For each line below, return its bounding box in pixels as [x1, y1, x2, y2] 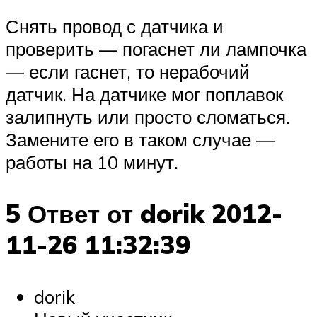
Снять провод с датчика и [6, 14, 224, 38]
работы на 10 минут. [6, 150, 178, 173]
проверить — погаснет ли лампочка [6, 37, 306, 60]
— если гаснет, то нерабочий [6, 59, 250, 83]
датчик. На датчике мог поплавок [6, 82, 283, 105]
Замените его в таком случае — [6, 127, 275, 151]
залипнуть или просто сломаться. [6, 105, 290, 128]
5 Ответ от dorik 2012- [6, 197, 282, 229]
